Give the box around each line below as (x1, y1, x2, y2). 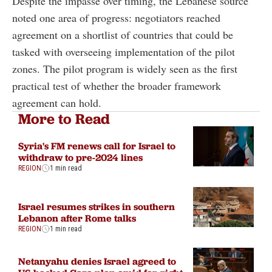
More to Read (18, 109, 110, 127)
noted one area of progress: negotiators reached (12, 10, 220, 25)
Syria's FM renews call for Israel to (18, 139, 175, 152)
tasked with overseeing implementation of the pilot (12, 44, 235, 59)
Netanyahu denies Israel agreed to (18, 255, 176, 268)
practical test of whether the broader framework (12, 78, 221, 93)
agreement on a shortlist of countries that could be (12, 27, 233, 42)
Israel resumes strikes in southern (18, 200, 175, 212)
